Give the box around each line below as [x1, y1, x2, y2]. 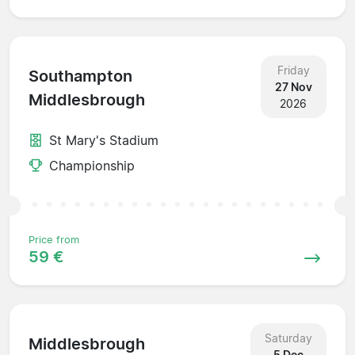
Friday [277, 63, 310, 77]
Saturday [264, 330, 312, 345]
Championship [49, 157, 135, 174]
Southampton [29, 67, 132, 86]
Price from [29, 233, 79, 246]
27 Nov [274, 79, 312, 94]
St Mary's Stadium [49, 132, 158, 148]
